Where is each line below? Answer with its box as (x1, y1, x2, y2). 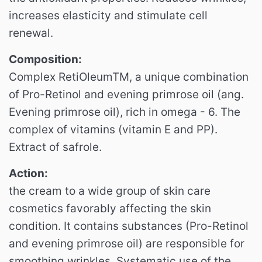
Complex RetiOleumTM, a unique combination (9, 70, 249, 84)
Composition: (9, 52, 82, 66)
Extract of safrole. (9, 140, 102, 154)
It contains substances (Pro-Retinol (64, 219, 249, 233)
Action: (9, 166, 48, 180)
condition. (9, 219, 64, 233)
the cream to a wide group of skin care (9, 184, 211, 198)
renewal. (9, 26, 53, 40)
